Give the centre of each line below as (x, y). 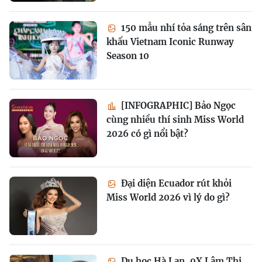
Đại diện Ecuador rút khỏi (175, 183)
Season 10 (128, 56)
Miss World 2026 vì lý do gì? (168, 197)
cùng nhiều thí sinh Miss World (175, 120)
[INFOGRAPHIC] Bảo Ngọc (177, 106)
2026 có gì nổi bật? (147, 134)
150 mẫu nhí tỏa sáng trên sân (185, 28)
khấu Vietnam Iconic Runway (170, 42)
